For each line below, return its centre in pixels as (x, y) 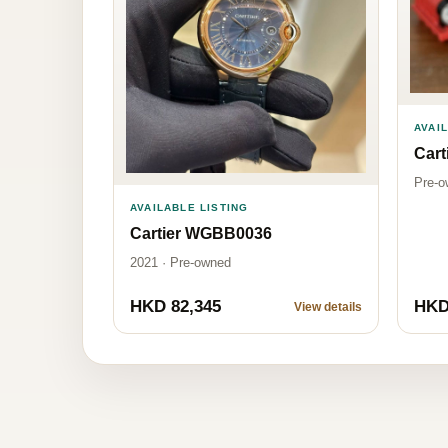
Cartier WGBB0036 (201, 233)
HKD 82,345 (175, 306)
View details (328, 306)
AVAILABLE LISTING (189, 207)
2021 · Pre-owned (180, 262)
